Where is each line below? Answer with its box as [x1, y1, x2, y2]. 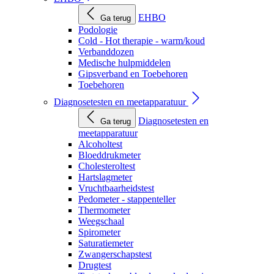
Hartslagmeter [78, 172, 132, 182]
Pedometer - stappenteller [78, 194, 176, 204]
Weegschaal [78, 216, 124, 226]
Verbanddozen [78, 46, 134, 57]
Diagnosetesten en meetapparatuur [54, 97, 188, 107]
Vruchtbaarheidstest [78, 183, 154, 193]
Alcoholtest [78, 139, 122, 149]
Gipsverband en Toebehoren [78, 68, 188, 79]
